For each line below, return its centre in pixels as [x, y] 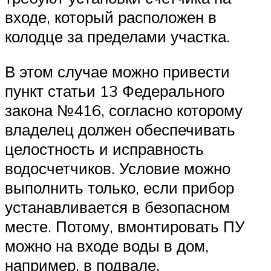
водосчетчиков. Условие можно [118, 168]
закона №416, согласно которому [124, 110]
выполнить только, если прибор [119, 187]
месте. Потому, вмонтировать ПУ [125, 226]
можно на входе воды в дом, [107, 245]
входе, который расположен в [111, 17]
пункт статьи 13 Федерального [115, 90]
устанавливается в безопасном [117, 207]
